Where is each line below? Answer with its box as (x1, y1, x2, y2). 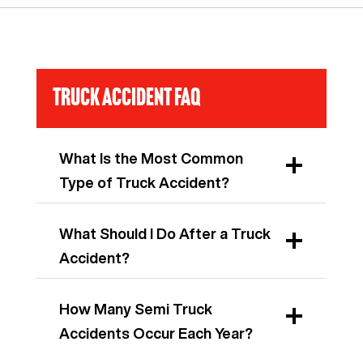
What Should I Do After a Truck (59, 226, 271, 241)
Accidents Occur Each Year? (59, 326, 253, 340)
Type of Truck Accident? (59, 175, 229, 190)
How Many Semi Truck (59, 301, 212, 316)
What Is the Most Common (59, 151, 243, 165)
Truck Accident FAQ (53, 83, 200, 112)
